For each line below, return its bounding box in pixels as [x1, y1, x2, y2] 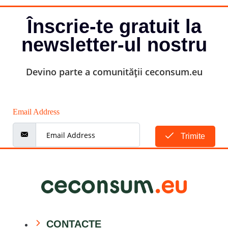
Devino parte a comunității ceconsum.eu [25, 66, 203, 78]
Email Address [13, 107, 60, 117]
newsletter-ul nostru [21, 34, 207, 56]
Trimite [179, 132, 205, 141]
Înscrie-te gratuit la [26, 16, 202, 38]
